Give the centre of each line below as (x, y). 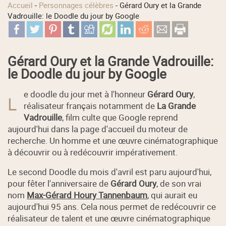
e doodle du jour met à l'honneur (86, 94)
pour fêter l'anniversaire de (59, 184)
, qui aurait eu (173, 195)
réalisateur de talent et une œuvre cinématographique (109, 218)
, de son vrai (179, 184)
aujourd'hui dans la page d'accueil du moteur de (98, 129)
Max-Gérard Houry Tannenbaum (87, 195)
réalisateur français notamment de (91, 105)
